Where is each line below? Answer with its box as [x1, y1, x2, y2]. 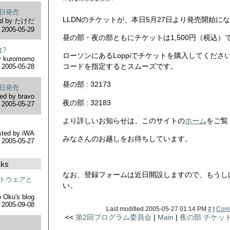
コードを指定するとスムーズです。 [62, 62, 178, 71]
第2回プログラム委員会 [75, 213, 152, 221]
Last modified [106, 205, 146, 213]
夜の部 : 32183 [62, 98, 111, 107]
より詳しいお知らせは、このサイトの [62, 116, 185, 125]
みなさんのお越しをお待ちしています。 [62, 134, 192, 143]
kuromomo [1, 55, 35, 63]
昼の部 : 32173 [62, 80, 111, 89]
